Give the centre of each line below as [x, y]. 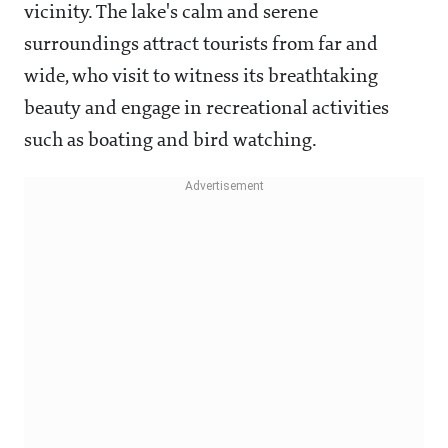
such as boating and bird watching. [170, 141]
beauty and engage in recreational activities [206, 109]
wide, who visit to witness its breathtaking [201, 77]
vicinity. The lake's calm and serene [171, 13]
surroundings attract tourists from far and [201, 45]
